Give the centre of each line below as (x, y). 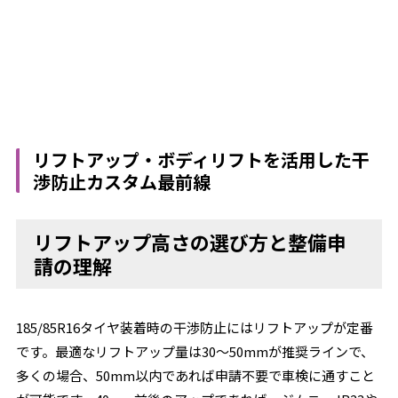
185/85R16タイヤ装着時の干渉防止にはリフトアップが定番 (195, 327)
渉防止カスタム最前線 (122, 182)
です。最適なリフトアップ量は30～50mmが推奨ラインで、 (195, 351)
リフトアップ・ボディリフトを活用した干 (202, 159)
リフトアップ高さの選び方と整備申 (191, 242)
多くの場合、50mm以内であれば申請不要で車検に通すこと (196, 375)
